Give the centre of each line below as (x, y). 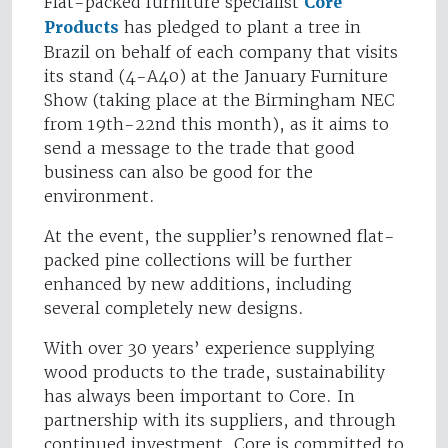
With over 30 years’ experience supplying (209, 348)
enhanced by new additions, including (198, 284)
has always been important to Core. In (199, 396)
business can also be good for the (178, 172)
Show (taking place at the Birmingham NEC (219, 100)
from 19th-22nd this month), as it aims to (216, 124)
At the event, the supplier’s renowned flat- (219, 236)
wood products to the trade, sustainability (214, 372)
